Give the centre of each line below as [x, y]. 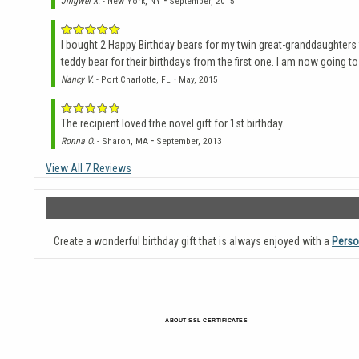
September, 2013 [189, 141]
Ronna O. [78, 141]
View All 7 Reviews [89, 169]
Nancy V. [77, 80]
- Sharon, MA [121, 141]
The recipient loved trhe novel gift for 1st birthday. [173, 124]
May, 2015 [198, 80]
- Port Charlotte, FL [132, 80]
